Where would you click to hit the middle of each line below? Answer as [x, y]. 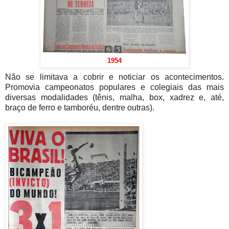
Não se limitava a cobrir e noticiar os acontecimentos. [114, 77]
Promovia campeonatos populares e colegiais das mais [114, 87]
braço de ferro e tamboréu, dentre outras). [80, 108]
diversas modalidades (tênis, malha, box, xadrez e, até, [114, 98]
